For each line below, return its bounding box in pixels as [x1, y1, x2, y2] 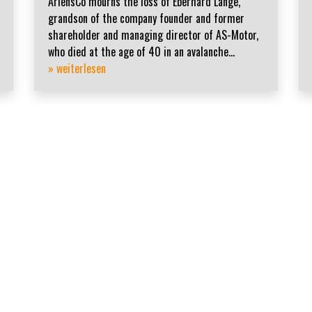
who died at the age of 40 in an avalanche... [47, 43, 235, 61]
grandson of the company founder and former [47, 10, 244, 27]
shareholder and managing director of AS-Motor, [47, 26, 258, 44]
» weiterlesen [47, 60, 106, 77]
